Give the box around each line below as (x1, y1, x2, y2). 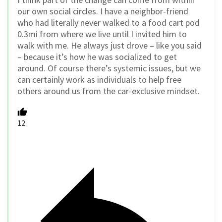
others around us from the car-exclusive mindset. (17, 85, 200, 97)
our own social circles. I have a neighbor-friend (17, 5, 188, 17)
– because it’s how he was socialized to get (17, 51, 177, 62)
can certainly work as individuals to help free (17, 73, 181, 85)
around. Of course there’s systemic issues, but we (17, 62, 201, 74)
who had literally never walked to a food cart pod (17, 16, 200, 28)
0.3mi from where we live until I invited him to (17, 28, 187, 40)
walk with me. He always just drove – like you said (17, 39, 202, 51)
